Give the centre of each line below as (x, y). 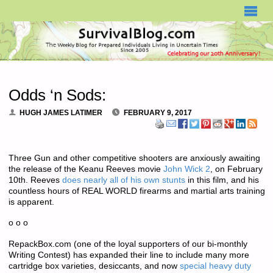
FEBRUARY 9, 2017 (158, 112)
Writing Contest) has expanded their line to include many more (129, 255)
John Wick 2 (186, 169)
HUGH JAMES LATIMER (61, 112)
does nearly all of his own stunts (123, 180)
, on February (236, 169)
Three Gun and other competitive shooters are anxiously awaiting (134, 158)
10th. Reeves (35, 180)
